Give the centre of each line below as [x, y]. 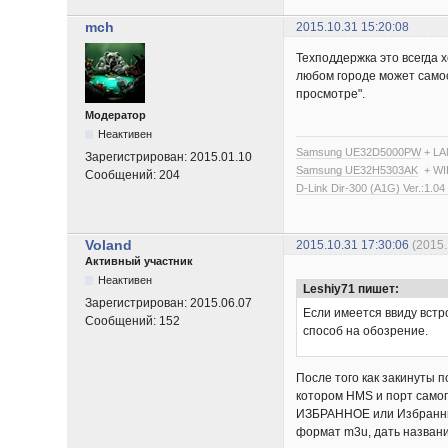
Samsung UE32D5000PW [359, 151]
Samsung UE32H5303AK [357, 169]
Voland [109, 244]
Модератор [116, 115]
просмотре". [331, 94]
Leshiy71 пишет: [351, 288]
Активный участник [139, 260]
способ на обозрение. [366, 330]
